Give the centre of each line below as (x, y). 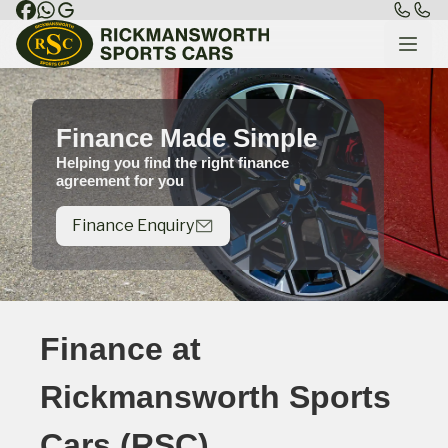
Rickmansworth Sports (215, 396)
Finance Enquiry (133, 226)
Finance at (120, 348)
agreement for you (120, 181)
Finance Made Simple (186, 138)
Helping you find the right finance (172, 163)
